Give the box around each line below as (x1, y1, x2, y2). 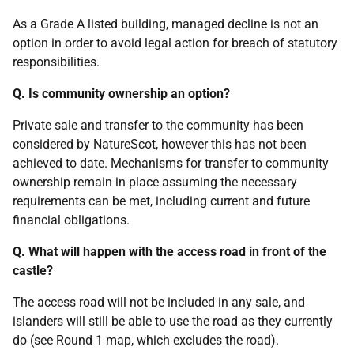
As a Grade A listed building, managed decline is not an (13, 17, 318, 32)
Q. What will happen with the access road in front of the (13, 244, 326, 259)
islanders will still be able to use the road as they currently (13, 314, 333, 329)
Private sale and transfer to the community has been (13, 118, 303, 133)
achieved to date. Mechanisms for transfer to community (13, 156, 329, 171)
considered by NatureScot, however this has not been (13, 137, 307, 152)
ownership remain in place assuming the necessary (13, 175, 297, 190)
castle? (13, 263, 53, 278)
